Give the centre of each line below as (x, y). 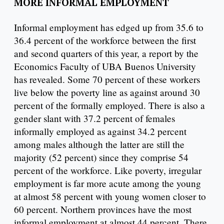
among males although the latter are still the (99, 144)
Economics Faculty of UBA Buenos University (105, 66)
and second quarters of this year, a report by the (106, 53)
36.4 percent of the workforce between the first (105, 40)
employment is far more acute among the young (107, 183)
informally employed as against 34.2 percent (100, 131)
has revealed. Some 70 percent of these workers (107, 79)
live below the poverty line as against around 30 (107, 92)
